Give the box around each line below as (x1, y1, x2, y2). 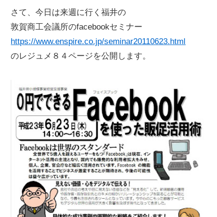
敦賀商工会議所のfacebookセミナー (11, 22, 143, 32)
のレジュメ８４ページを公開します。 (11, 51, 151, 61)
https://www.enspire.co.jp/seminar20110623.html (11, 37, 186, 46)
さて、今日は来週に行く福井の (11, 8, 126, 17)
